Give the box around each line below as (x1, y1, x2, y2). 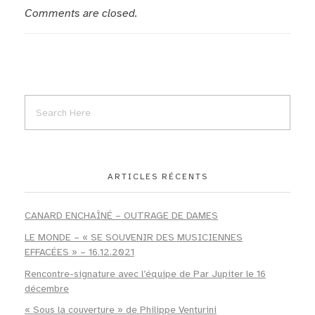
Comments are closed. (25, 6, 137, 21)
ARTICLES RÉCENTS (107, 171, 208, 181)
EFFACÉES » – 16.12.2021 (25, 245, 134, 258)
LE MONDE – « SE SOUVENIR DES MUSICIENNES (25, 231, 243, 243)
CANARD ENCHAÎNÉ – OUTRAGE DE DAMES (25, 210, 218, 222)
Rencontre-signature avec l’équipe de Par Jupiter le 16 (25, 267, 266, 280)
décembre (25, 282, 69, 295)
